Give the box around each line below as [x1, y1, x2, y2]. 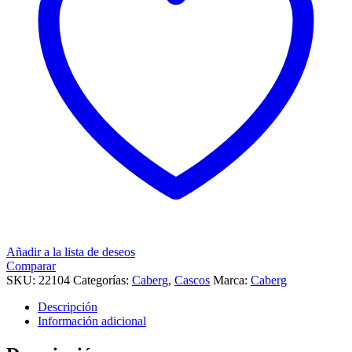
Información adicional [38, 314, 146, 328]
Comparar [6, 259, 56, 273]
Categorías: [73, 273, 132, 288]
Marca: [213, 273, 251, 288]
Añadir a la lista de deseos [6, 245, 135, 259]
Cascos [174, 273, 210, 288]
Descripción [38, 300, 97, 314]
